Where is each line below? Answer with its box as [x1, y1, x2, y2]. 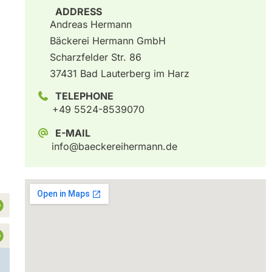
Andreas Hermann [49, 18, 132, 31]
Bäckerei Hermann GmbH [49, 35, 166, 47]
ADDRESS [55, 5, 102, 18]
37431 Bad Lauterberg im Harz [49, 67, 189, 80]
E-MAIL [55, 127, 90, 140]
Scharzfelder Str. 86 [49, 51, 141, 64]
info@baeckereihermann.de [51, 140, 177, 153]
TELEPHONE [55, 90, 114, 103]
